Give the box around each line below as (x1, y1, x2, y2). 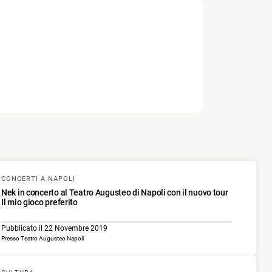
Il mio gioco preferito (1, 197, 78, 207)
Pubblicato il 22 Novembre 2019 (1, 223, 107, 233)
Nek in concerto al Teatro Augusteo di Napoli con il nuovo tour (1, 187, 228, 197)
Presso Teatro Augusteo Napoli (1, 234, 84, 242)
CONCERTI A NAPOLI (1, 174, 75, 183)
